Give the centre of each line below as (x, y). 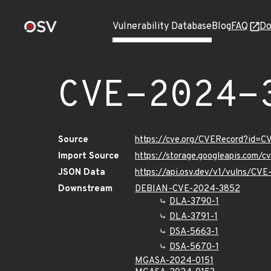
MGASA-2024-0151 (174, 261)
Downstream (85, 189)
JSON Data (82, 173)
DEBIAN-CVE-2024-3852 (188, 189)
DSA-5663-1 (194, 232)
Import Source (89, 156)
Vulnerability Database (162, 27)
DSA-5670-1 (194, 247)
